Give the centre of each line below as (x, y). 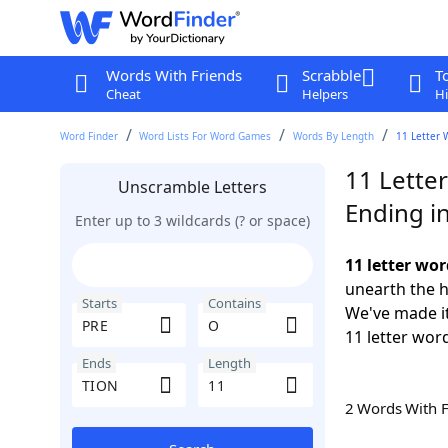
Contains (234, 303)
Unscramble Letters (192, 187)
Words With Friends (173, 75)
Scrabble (331, 75)
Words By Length (334, 136)
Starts (99, 303)
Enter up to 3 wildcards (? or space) (192, 220)
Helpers (324, 94)
